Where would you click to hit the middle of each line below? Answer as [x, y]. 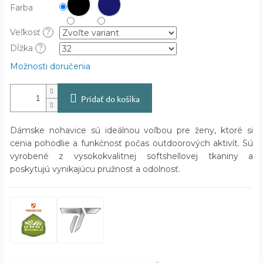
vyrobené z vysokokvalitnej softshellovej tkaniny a [131, 156]
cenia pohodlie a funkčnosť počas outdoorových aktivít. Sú [131, 144]
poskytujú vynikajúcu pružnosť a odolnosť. [95, 169]
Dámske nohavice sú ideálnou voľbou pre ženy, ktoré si [131, 131]
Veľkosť [26, 33]
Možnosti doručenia [50, 67]
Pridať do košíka [110, 99]
